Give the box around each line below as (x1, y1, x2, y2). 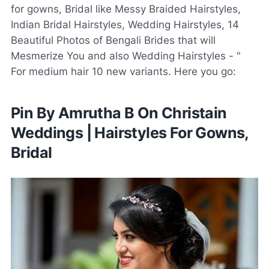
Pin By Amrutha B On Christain (11, 103, 227, 122)
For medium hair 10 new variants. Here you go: (11, 65, 236, 77)
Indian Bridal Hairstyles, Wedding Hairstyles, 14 (11, 18, 239, 31)
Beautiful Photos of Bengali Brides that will (11, 34, 216, 46)
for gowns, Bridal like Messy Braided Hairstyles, (11, 2, 241, 15)
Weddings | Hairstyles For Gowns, (11, 123, 249, 142)
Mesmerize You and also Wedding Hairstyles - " (11, 49, 241, 62)
